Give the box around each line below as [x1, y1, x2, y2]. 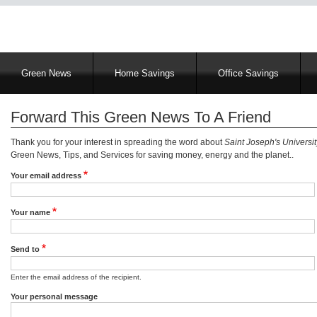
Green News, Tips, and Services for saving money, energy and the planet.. [11, 150, 294, 160]
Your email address [11, 171, 81, 180]
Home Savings [115, 68, 175, 79]
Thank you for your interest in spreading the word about [11, 137, 224, 147]
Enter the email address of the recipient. [11, 273, 142, 281]
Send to [11, 245, 40, 253]
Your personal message [11, 292, 98, 301]
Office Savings [218, 68, 279, 79]
